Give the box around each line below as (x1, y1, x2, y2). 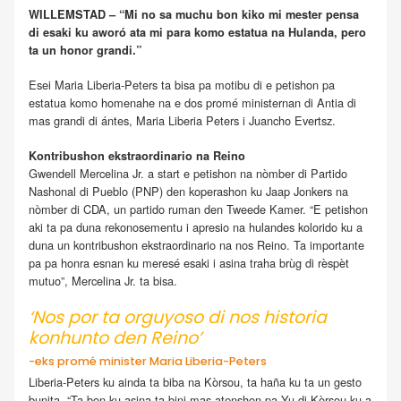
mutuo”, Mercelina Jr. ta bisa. (29, 272, 177, 290)
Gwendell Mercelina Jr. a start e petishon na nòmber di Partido (29, 165, 347, 183)
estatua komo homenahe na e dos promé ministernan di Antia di (29, 94, 356, 112)
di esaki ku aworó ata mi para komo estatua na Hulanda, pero (29, 23, 366, 40)
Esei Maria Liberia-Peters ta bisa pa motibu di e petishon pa (29, 76, 335, 94)
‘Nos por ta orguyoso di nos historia (29, 305, 327, 330)
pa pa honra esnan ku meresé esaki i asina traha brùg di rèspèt (29, 254, 349, 272)
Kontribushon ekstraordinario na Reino (29, 148, 245, 165)
